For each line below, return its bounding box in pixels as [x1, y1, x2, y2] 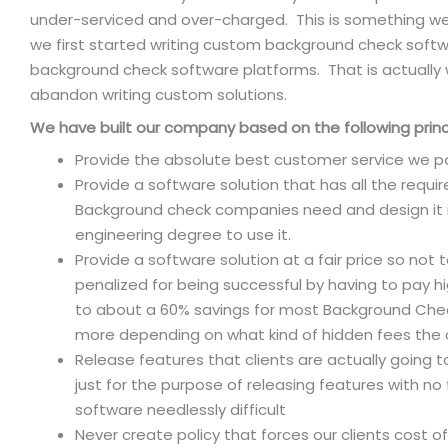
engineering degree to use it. [75, 224, 291, 245]
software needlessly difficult [75, 399, 286, 420]
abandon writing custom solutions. [30, 84, 287, 105]
